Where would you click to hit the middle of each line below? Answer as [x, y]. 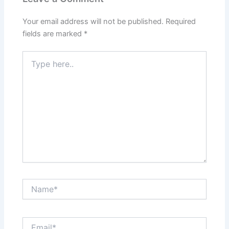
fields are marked [53, 34]
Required [181, 22]
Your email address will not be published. [93, 22]
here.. [32, 66]
